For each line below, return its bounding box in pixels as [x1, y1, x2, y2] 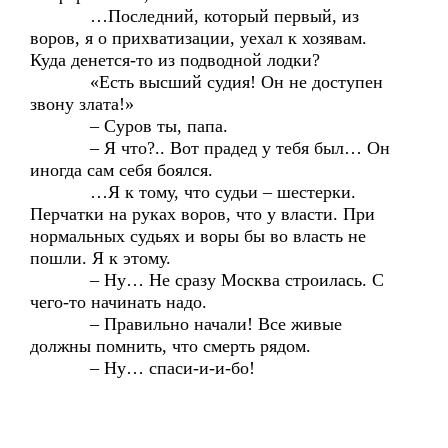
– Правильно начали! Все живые [30, 314, 342, 334]
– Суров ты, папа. [30, 116, 228, 136]
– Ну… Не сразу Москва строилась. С [30, 270, 384, 290]
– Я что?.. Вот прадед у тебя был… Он [30, 138, 390, 158]
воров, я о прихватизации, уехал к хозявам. [30, 28, 367, 48]
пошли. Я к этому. [30, 248, 171, 268]
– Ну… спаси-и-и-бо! [30, 358, 255, 378]
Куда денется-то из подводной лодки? [30, 50, 320, 70]
